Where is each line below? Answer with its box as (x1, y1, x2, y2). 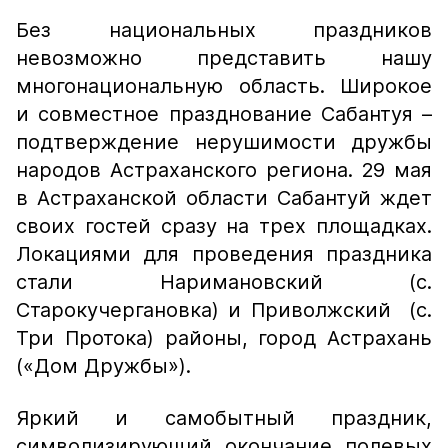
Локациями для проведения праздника (16, 242, 432, 266)
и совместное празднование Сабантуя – (16, 102, 432, 126)
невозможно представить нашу (16, 46, 432, 70)
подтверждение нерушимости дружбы (16, 130, 432, 154)
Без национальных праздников (16, 18, 432, 42)
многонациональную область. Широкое (16, 74, 432, 98)
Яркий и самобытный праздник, (16, 406, 432, 430)
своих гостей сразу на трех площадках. (16, 214, 432, 238)
